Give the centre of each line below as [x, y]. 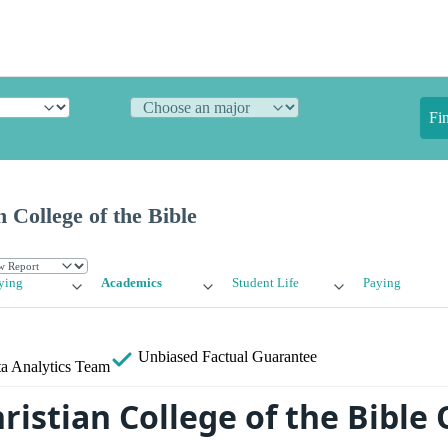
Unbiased [168, 357]
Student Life [265, 283]
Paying [381, 283]
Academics [132, 283]
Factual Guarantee [259, 357]
